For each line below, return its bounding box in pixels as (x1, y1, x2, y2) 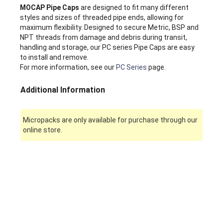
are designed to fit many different (79, 3, 189, 12)
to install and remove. (20, 53, 89, 62)
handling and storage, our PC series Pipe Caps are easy (20, 43, 195, 52)
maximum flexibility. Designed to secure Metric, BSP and (20, 23, 199, 32)
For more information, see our (20, 63, 116, 72)
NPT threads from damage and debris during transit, (20, 33, 188, 42)
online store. (23, 126, 63, 134)
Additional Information (20, 85, 106, 95)
